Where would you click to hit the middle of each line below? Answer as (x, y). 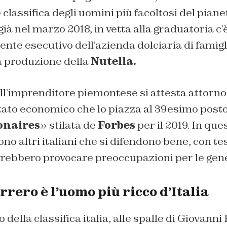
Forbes (116, 125)
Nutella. (113, 61)
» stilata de (69, 125)
